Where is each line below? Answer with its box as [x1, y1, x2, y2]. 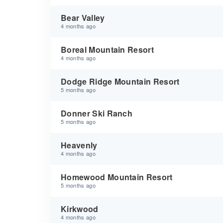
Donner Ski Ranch [61, 108, 133, 119]
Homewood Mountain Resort [61, 171, 173, 183]
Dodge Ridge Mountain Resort [61, 76, 180, 87]
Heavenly [61, 139, 98, 151]
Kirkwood [61, 203, 99, 215]
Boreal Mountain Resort [61, 44, 154, 55]
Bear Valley [61, 12, 105, 23]
